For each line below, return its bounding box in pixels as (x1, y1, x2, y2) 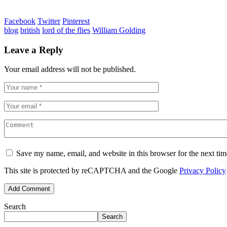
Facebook (4, 17, 35, 25)
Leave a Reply (4, 44, 63, 55)
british (20, 26, 40, 34)
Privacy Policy (179, 166, 226, 175)
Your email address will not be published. (4, 65, 136, 74)
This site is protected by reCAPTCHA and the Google (4, 166, 179, 175)
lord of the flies (42, 26, 90, 34)
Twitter (37, 17, 60, 25)
